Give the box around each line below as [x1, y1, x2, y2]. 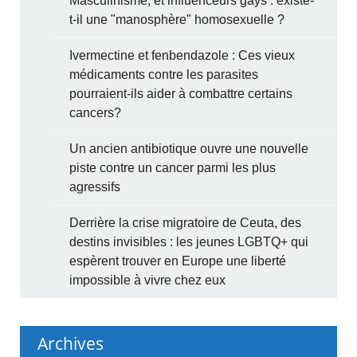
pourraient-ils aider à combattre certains [69, 86, 293, 100]
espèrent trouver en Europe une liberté [69, 253, 287, 268]
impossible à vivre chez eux [69, 273, 226, 287]
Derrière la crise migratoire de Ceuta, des [69, 215, 302, 229]
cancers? [69, 105, 122, 120]
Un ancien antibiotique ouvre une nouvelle [69, 141, 309, 155]
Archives [37, 331, 104, 355]
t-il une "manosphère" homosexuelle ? [69, 12, 285, 26]
